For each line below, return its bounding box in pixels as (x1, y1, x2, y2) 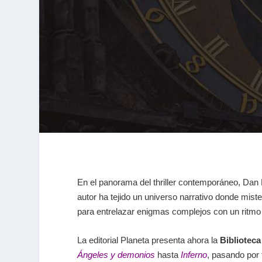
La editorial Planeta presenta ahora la (77, 235, 220, 246)
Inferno (181, 250, 207, 260)
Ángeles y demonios (77, 250, 155, 260)
